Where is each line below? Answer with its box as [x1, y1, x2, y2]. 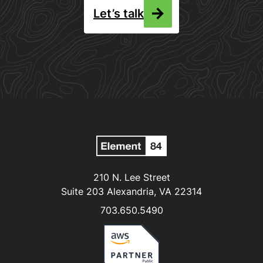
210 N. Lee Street [93, 171, 170, 184]
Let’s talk [93, 6, 144, 21]
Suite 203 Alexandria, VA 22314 [61, 186, 202, 198]
